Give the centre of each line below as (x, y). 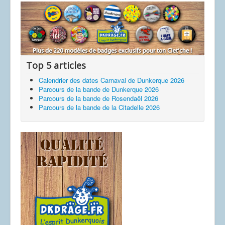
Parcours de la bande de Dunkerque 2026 (99, 89)
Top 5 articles (56, 66)
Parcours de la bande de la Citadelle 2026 (99, 107)
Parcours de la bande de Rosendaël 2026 (98, 98)
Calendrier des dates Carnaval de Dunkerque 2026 (111, 80)
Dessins (40, 6)
